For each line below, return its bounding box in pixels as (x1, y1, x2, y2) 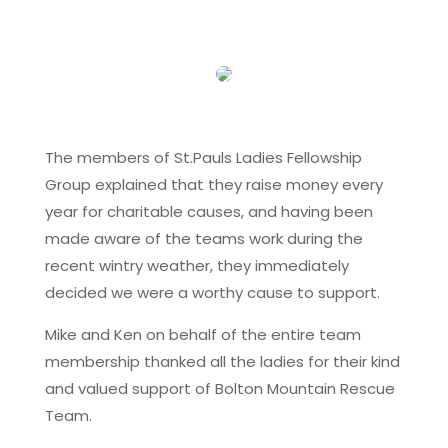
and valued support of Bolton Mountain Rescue (44, 377, 395, 399)
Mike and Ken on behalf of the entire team (44, 323, 361, 345)
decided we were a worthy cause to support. (44, 281, 380, 303)
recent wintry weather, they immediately (44, 254, 349, 276)
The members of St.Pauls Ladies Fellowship (44, 146, 362, 168)
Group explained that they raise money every (44, 173, 383, 195)
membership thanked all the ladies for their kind (44, 350, 400, 372)
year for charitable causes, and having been (44, 200, 373, 222)
